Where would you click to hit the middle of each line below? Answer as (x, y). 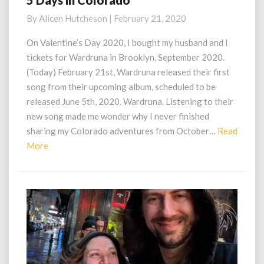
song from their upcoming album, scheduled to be (121, 87)
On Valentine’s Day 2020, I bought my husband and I (127, 42)
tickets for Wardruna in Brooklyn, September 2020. (126, 57)
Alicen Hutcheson (73, 18)
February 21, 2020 (150, 18)
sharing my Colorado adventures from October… (121, 131)
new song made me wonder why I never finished (118, 116)
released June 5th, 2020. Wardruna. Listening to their (130, 101)
